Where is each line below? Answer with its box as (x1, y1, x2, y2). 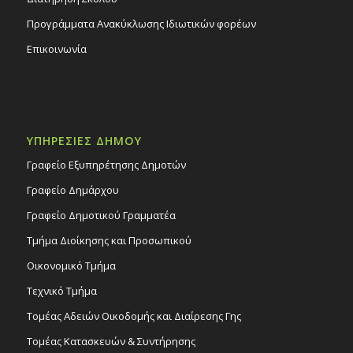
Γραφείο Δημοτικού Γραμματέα (26, 208, 176, 223)
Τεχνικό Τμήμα (26, 284, 97, 299)
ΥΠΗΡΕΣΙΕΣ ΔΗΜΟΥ (26, 133, 142, 149)
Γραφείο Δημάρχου (26, 183, 119, 198)
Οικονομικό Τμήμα (26, 258, 116, 273)
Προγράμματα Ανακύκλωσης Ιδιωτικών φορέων (26, 17, 256, 32)
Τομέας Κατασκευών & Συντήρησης (26, 334, 195, 349)
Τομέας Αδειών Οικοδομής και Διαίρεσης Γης (26, 309, 241, 324)
